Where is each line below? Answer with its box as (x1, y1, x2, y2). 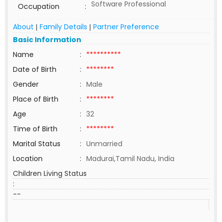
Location (13, 154, 43, 164)
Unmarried (86, 139, 122, 149)
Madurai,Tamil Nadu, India (86, 154, 174, 164)
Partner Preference (93, 22, 159, 32)
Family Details (40, 22, 87, 32)
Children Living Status (13, 168, 87, 178)
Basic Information (13, 35, 81, 45)
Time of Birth (13, 124, 57, 134)
